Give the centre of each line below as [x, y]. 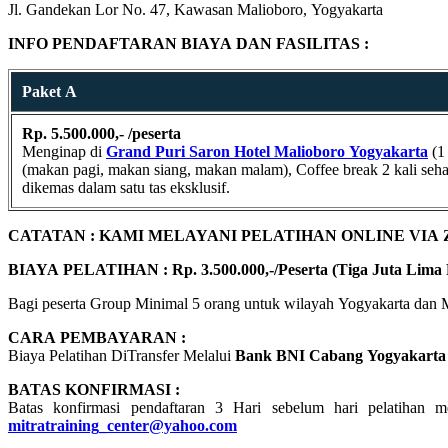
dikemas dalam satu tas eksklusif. [126, 187]
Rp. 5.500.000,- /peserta [101, 133]
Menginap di [64, 151]
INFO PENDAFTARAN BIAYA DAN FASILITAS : [188, 43]
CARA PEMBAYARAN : [97, 337]
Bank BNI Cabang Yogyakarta [340, 355]
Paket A [49, 91]
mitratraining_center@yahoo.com [122, 425]
